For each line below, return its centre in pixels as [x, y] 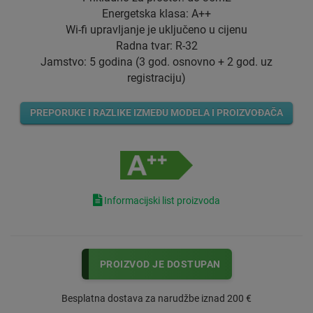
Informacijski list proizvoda [161, 201]
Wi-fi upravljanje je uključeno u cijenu [156, 30]
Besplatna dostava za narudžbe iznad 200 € [156, 298]
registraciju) [156, 78]
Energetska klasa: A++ [156, 14]
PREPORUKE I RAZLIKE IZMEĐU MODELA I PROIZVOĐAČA [156, 113]
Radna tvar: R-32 [156, 46]
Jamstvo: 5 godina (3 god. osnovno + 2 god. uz [156, 62]
